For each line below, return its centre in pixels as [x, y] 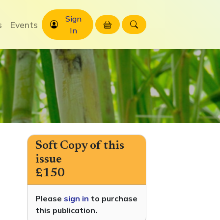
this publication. [66, 210]
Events [24, 25]
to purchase [113, 198]
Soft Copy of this [80, 146]
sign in [76, 198]
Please [50, 198]
